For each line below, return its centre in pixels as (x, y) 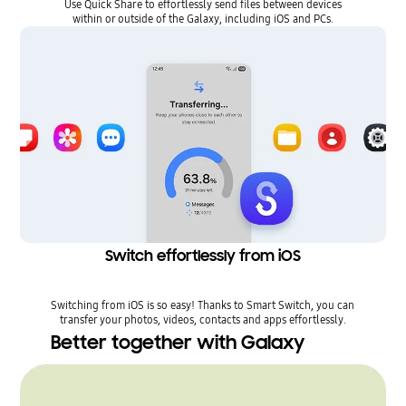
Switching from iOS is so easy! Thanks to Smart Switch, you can (203, 304)
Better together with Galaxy (177, 342)
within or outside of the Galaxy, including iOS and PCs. (203, 19)
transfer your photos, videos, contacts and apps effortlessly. (203, 319)
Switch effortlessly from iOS (203, 256)
